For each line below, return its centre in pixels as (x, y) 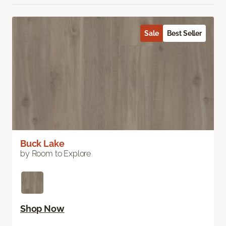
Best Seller (184, 34)
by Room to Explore (56, 154)
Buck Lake (42, 144)
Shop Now (42, 209)
